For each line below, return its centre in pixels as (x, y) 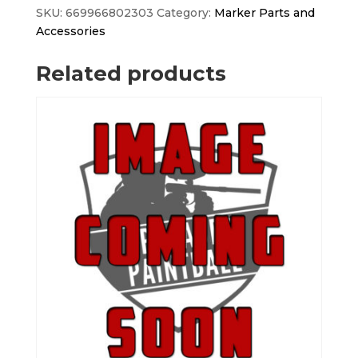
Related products (131, 74)
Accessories (70, 32)
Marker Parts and (264, 13)
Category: (185, 13)
